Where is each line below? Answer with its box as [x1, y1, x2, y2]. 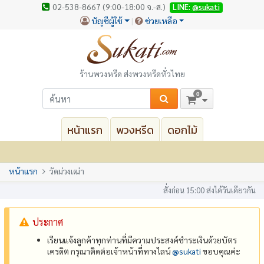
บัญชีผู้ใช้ [91, 15, 123, 26]
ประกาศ [32, 215, 64, 228]
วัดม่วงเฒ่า [49, 166, 84, 177]
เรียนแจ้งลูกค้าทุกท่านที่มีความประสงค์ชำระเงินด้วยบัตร [47, 234, 237, 245]
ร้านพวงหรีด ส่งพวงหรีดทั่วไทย [79, 68, 185, 79]
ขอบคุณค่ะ [201, 245, 241, 256]
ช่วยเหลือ [144, 15, 177, 26]
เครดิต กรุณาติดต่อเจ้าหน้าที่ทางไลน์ [47, 245, 173, 256]
